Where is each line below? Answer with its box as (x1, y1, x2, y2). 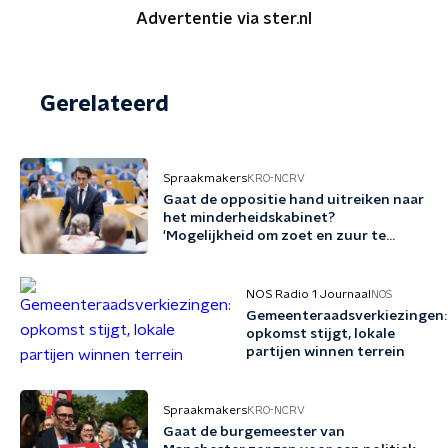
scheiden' (163, 247, 228, 261)
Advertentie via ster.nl (136, 11, 312, 27)
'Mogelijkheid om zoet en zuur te (163, 229, 386, 243)
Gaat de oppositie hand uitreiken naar (163, 193, 424, 207)
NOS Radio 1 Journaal (246, 288, 371, 300)
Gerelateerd (40, 93, 169, 115)
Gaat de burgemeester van (163, 425, 345, 439)
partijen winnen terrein (246, 345, 405, 359)
